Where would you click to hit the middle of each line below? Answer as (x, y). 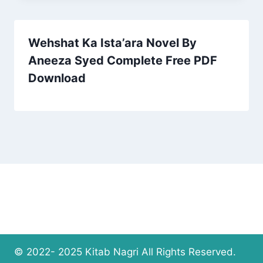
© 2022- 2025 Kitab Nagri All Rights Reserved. (125, 252)
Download (57, 78)
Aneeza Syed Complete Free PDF (123, 61)
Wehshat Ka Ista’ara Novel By (112, 43)
